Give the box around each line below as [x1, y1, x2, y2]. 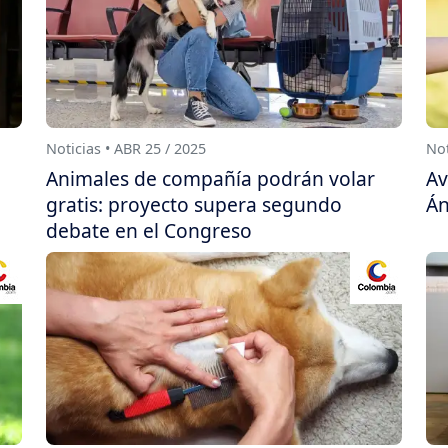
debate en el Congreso [46, 217, 252, 245]
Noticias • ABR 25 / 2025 [46, 139, 206, 159]
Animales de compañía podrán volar [46, 165, 375, 193]
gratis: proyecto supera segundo [46, 191, 342, 219]
